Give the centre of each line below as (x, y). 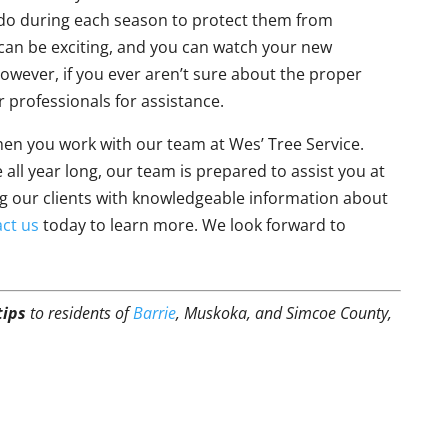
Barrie (155, 313)
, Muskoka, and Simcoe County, (284, 313)
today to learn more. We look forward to (193, 225)
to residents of (80, 313)
